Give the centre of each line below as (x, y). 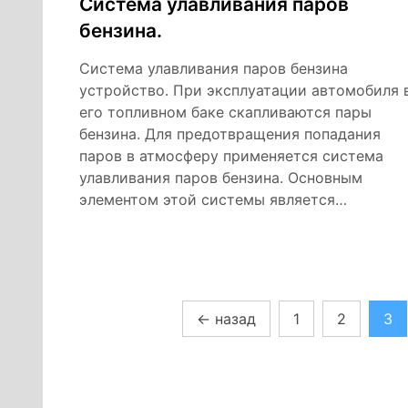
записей (123, 348)
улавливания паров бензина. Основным (221, 177)
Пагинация (138, 315)
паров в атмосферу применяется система (231, 155)
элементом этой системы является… (213, 199)
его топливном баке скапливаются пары (225, 112)
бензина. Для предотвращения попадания (230, 133)
